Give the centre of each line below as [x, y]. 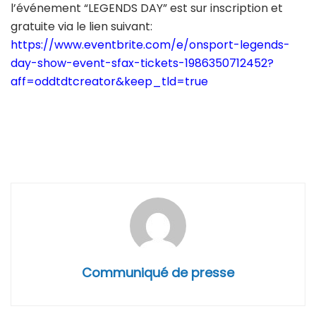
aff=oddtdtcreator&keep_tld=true [109, 82]
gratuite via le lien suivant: [81, 27]
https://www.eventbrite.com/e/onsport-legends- [150, 45]
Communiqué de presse [158, 273]
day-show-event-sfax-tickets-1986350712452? [142, 63]
